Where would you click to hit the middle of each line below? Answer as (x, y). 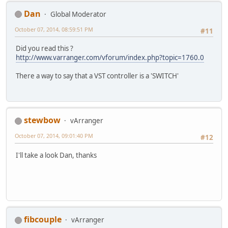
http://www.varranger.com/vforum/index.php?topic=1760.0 (110, 58)
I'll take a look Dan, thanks (56, 155)
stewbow (42, 120)
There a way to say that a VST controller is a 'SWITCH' (97, 76)
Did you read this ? (45, 49)
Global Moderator (78, 14)
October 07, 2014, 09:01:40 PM (54, 136)
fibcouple (43, 220)
